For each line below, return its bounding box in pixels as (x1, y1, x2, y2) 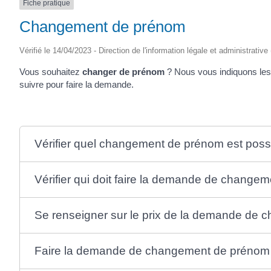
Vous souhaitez (19, 66, 82, 77)
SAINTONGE (76, 11, 123, 26)
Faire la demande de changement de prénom (34, 244, 270, 257)
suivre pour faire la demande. (19, 79, 134, 90)
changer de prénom (82, 66, 165, 77)
